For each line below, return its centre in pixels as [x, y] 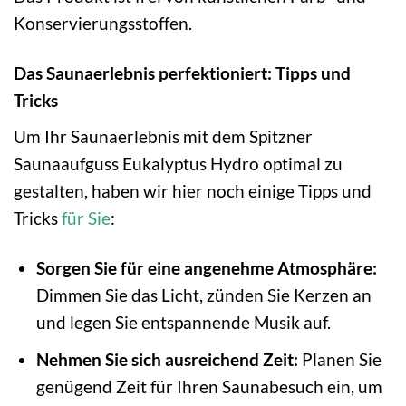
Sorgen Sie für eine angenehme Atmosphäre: [206, 267]
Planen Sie [339, 360]
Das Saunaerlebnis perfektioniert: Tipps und [182, 73]
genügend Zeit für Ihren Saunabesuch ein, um [209, 387]
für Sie [86, 217]
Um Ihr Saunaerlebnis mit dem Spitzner [163, 136]
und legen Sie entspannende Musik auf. [183, 322]
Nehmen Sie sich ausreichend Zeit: [167, 360]
